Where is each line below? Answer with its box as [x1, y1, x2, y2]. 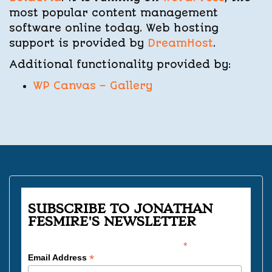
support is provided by [9, 37, 148, 49]
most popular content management [9, 7, 218, 19]
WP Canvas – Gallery [33, 80, 152, 92]
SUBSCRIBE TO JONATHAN [28, 202, 213, 216]
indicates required [188, 240, 242, 248]
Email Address [28, 253, 90, 262]
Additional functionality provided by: [9, 58, 231, 70]
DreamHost [148, 37, 213, 49]
